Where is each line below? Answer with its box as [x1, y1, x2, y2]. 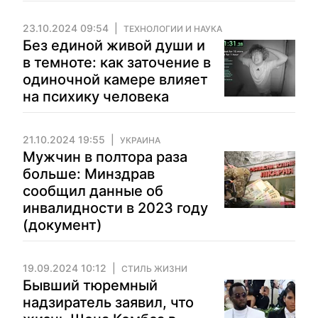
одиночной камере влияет [23, 71, 208, 88]
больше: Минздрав [23, 165, 155, 182]
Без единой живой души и [23, 37, 205, 54]
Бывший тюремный [23, 277, 158, 294]
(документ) [23, 216, 102, 234]
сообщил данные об [23, 182, 163, 199]
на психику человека [23, 88, 169, 105]
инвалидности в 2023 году [23, 199, 208, 216]
